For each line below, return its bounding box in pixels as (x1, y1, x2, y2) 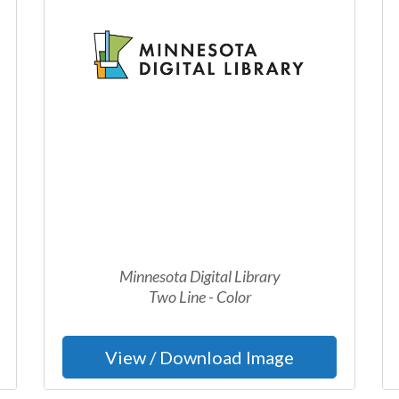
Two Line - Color (148, 287, 251, 306)
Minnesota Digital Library (118, 266, 281, 286)
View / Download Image (105, 346, 294, 368)
